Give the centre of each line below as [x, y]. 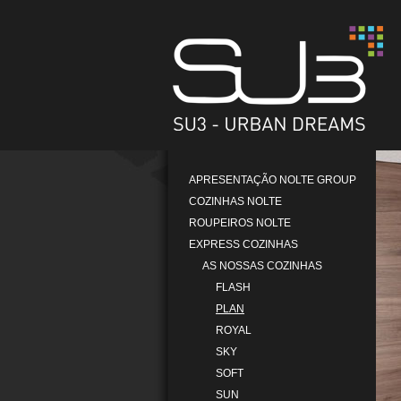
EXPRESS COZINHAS [243, 244]
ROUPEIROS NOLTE [240, 223]
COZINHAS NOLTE [235, 201]
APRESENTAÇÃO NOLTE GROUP [273, 180]
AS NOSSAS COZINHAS [262, 266]
